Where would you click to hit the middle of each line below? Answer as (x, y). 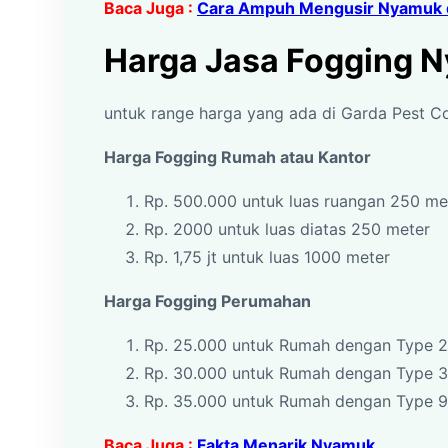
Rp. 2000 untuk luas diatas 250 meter (287, 229)
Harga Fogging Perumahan (207, 301)
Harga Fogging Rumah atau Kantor (237, 157)
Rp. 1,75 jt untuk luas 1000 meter (267, 257)
